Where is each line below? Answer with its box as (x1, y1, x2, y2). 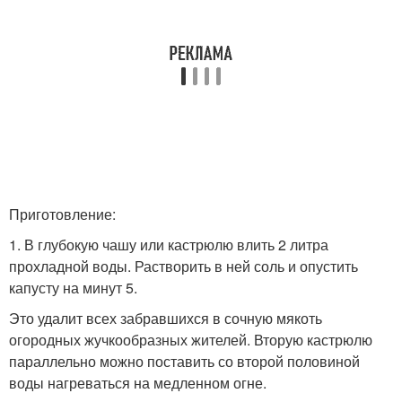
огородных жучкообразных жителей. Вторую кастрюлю (9, 328, 372, 350)
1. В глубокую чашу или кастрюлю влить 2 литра (9, 233, 328, 255)
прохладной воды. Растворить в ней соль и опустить (9, 255, 358, 276)
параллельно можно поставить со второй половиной (9, 350, 360, 371)
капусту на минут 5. (9, 276, 137, 298)
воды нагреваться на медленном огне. (9, 371, 267, 393)
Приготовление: (9, 203, 116, 224)
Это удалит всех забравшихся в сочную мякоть (9, 307, 322, 328)
